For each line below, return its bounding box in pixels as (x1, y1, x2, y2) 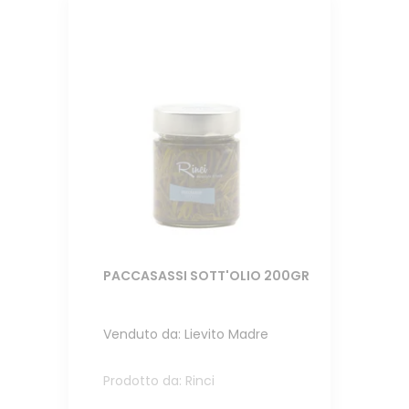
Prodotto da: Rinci (103, 371, 215, 390)
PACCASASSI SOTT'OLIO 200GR (103, 267, 310, 286)
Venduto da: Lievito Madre (103, 325, 269, 344)
